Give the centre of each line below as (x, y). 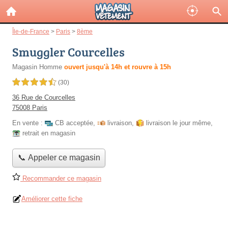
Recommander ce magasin (61, 178)
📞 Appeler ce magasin (59, 158)
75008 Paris (30, 108)
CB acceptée (74, 123)
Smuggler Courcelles (68, 52)
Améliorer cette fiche (52, 198)
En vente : (28, 123)
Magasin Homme (37, 67)
